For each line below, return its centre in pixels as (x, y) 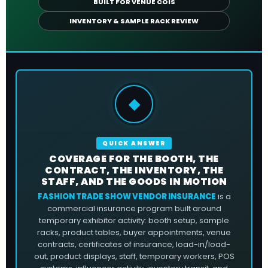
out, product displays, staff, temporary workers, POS (134, 256)
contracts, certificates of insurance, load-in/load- (134, 244)
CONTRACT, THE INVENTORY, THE (134, 170)
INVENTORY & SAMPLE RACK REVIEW (134, 21)
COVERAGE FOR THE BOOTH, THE (134, 159)
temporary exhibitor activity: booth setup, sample (134, 220)
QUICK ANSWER (134, 143)
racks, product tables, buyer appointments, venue (134, 232)
